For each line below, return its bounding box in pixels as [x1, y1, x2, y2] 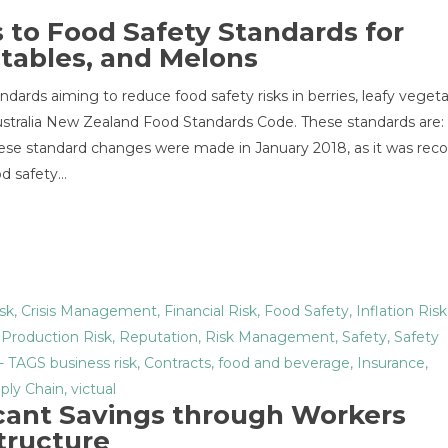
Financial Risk [164, 302, 257, 320]
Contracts [144, 354, 211, 372]
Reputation [119, 328, 198, 346]
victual [71, 380, 116, 398]
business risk [50, 354, 137, 372]
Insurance [357, 354, 425, 372]
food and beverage [218, 354, 350, 372]
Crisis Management [21, 302, 157, 320]
